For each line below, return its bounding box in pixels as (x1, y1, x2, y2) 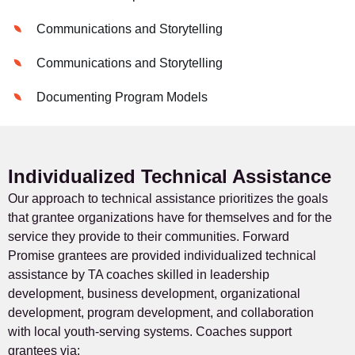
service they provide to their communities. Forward (8, 230, 289, 244)
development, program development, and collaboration (8, 306, 314, 320)
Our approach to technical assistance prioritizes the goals (8, 192, 328, 206)
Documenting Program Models (36, 90, 208, 104)
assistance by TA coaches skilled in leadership (8, 268, 269, 282)
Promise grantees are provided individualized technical (8, 249, 316, 263)
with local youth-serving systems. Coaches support (8, 325, 292, 339)
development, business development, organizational (8, 287, 300, 301)
